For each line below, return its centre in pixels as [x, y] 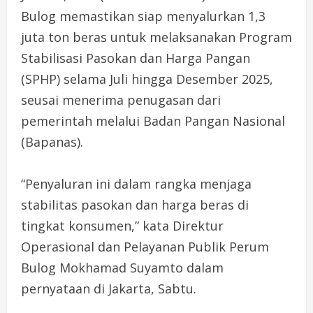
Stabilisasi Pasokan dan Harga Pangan [136, 58]
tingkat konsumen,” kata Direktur [122, 225]
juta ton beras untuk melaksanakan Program [156, 37]
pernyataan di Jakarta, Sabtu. [109, 288]
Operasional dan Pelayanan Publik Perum [145, 246]
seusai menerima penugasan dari [121, 100]
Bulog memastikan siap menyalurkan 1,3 [143, 16]
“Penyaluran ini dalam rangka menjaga [136, 183]
